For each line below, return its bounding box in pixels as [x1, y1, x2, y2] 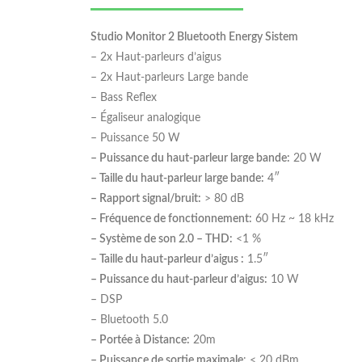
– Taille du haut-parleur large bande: [90, 172, 264, 184]
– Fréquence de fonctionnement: [90, 213, 252, 225]
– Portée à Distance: [90, 334, 190, 346]
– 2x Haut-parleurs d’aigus [90, 51, 221, 63]
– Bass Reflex [90, 91, 157, 103]
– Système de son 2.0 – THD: [90, 233, 233, 245]
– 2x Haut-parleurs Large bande [90, 71, 248, 83]
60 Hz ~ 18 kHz [252, 213, 334, 225]
